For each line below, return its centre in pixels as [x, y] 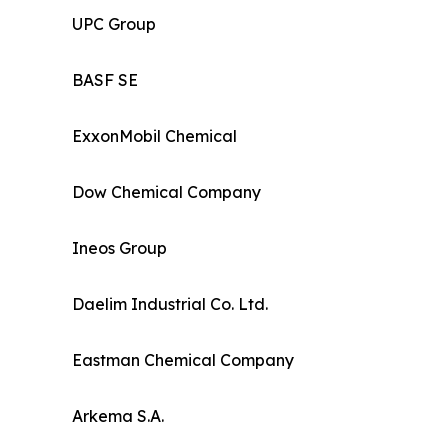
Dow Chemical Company [166, 191]
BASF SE [105, 79]
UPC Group [114, 23]
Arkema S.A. [118, 415]
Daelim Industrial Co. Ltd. [170, 303]
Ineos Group [119, 247]
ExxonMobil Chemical [154, 135]
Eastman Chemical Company [183, 359]
